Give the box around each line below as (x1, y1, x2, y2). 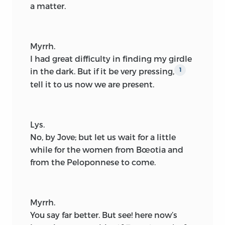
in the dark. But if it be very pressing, (30, 66, 174, 76)
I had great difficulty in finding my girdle (30, 53, 192, 63)
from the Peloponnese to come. (30, 157, 156, 167)
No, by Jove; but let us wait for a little (30, 132, 176, 142)
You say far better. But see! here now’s (30, 210, 177, 220)
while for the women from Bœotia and (30, 145, 183, 155)
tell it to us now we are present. (30, 79, 154, 89)
